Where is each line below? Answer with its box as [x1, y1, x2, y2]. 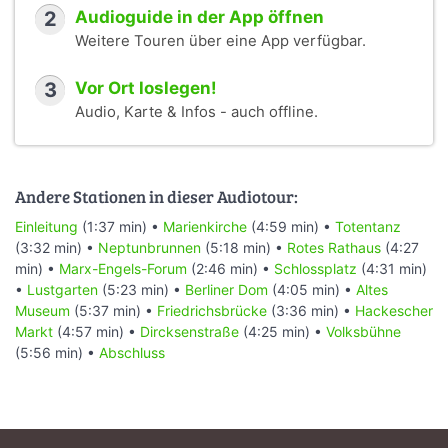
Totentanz [335, 217, 401, 235]
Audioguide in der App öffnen [75, 7, 324, 28]
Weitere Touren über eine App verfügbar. [75, 32, 366, 51]
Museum [15, 301, 70, 319]
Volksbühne [326, 322, 401, 340]
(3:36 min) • [267, 301, 355, 319]
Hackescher [355, 301, 433, 319]
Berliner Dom [185, 280, 268, 298]
